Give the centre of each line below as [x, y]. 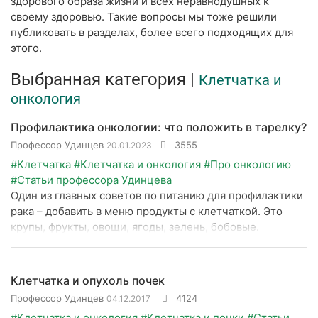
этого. [26, 48]
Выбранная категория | [105, 79]
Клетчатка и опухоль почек [88, 280]
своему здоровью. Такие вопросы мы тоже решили [144, 17]
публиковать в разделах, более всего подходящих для [152, 32]
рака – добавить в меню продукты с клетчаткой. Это [147, 211]
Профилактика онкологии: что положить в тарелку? [159, 127]
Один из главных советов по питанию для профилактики [157, 196]
